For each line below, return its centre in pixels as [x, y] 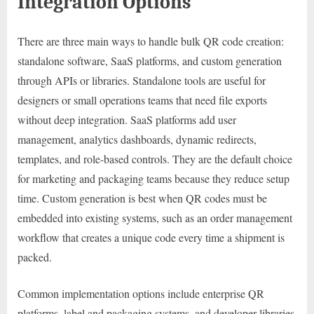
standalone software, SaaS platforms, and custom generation [150, 61]
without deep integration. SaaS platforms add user [127, 120]
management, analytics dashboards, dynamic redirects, [137, 139]
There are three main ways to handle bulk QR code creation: [151, 41]
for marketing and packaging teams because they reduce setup [153, 179]
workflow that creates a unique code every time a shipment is [151, 238]
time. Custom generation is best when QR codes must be [142, 198]
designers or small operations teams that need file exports [142, 100]
